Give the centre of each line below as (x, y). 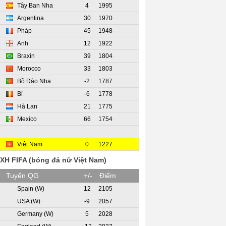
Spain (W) (30, 189)
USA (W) (28, 201)
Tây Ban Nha (34, 6)
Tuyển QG (22, 176)
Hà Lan (26, 106)
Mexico (26, 119)
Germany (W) (35, 214)
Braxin (25, 56)
